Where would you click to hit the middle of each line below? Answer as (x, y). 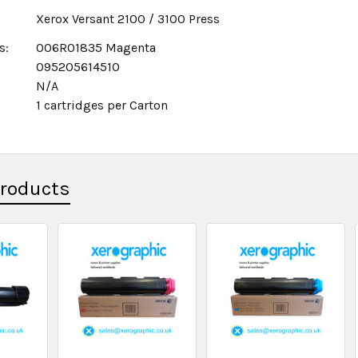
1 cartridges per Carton (102, 105)
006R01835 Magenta (98, 48)
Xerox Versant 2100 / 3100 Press (130, 19)
